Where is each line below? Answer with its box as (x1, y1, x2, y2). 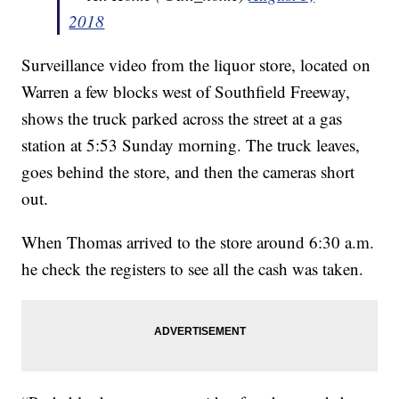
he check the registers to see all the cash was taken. (21, 257, 370, 281)
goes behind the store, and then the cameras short (21, 160, 355, 183)
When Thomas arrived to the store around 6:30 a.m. (21, 231, 375, 254)
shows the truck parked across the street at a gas (21, 107, 343, 130)
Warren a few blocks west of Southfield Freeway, (21, 80, 351, 103)
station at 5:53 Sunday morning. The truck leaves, (21, 134, 361, 157)
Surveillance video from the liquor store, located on (21, 53, 371, 77)
